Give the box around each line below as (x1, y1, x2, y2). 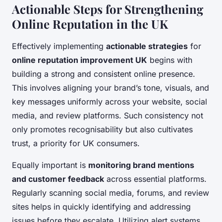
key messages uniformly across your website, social (12, 96, 207, 107)
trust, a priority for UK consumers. (12, 138, 140, 148)
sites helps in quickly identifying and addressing (12, 201, 191, 212)
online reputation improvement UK (12, 55, 147, 65)
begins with (147, 55, 192, 65)
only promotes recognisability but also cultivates (12, 124, 193, 134)
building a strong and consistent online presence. (12, 68, 195, 79)
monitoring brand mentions (88, 160, 194, 170)
